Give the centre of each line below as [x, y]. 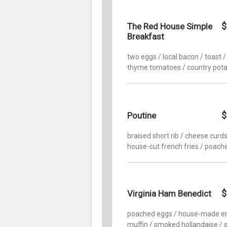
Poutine [142, 115]
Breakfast [146, 36]
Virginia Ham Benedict [169, 193]
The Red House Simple [170, 26]
